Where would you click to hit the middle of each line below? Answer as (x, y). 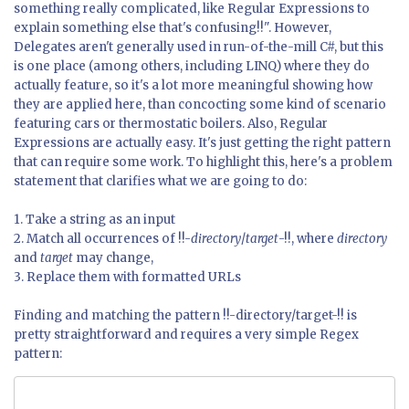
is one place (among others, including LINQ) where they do (192, 67)
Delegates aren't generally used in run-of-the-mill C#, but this (199, 47)
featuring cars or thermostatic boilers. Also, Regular (171, 124)
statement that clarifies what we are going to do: (160, 182)
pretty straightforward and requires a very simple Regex (186, 335)
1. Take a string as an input (94, 220)
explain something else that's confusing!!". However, (173, 28)
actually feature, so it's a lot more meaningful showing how (193, 86)
